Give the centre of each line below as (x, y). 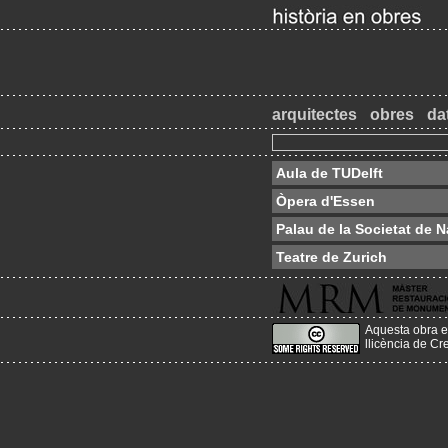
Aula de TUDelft (329, 173)
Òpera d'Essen (325, 201)
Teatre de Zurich (331, 257)
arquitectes (314, 114)
